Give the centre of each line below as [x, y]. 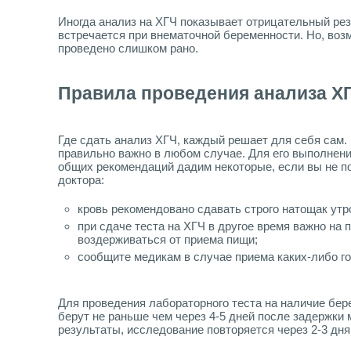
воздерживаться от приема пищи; [168, 240]
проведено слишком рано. [128, 49]
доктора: [81, 180]
